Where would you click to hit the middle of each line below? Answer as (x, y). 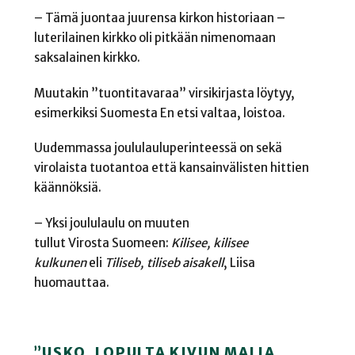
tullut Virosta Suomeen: (102, 243)
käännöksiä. (69, 188)
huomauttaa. (73, 283)
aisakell (202, 263)
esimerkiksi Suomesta (97, 113)
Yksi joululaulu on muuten (117, 223)
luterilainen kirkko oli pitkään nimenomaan (155, 38)
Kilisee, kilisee (209, 243)
